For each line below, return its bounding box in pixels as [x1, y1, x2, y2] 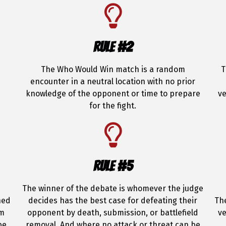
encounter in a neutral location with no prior [30, 77, 196, 86]
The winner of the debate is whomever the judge [22, 184, 204, 193]
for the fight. [89, 101, 137, 110]
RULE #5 [93, 158, 133, 174]
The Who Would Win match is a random [40, 65, 185, 74]
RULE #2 [93, 39, 133, 54]
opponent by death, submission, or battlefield [27, 208, 199, 217]
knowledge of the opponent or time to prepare [25, 89, 200, 98]
